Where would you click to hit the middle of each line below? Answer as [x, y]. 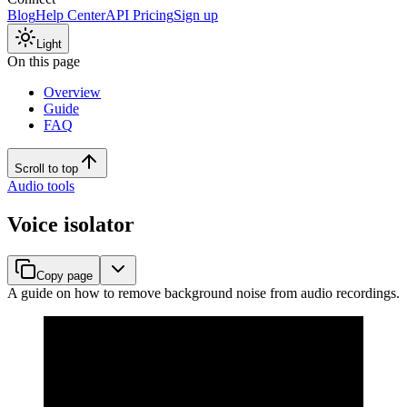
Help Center [70, 15]
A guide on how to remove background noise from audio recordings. [203, 293]
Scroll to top [46, 169]
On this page [44, 61]
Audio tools [41, 186]
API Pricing [139, 15]
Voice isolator [71, 224]
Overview [72, 92]
